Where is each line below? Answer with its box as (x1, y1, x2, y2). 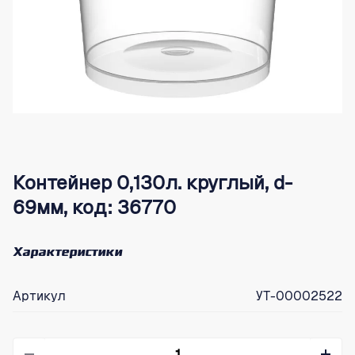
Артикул (13, 288, 66, 303)
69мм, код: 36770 (13, 197, 176, 218)
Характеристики (13, 247, 122, 260)
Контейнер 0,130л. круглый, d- (13, 172, 292, 193)
